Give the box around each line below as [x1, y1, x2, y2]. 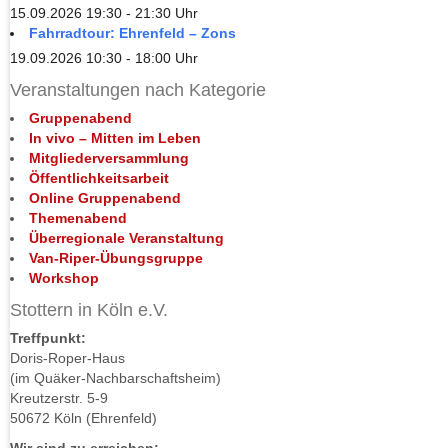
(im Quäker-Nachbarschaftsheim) [10, 370, 221, 386]
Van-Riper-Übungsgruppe [29, 250, 203, 266]
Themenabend [29, 210, 127, 226]
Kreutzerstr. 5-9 [10, 390, 108, 406]
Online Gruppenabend [29, 190, 181, 206]
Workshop [29, 270, 99, 286]
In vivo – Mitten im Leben [29, 130, 201, 146]
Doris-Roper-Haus [10, 350, 125, 366]
